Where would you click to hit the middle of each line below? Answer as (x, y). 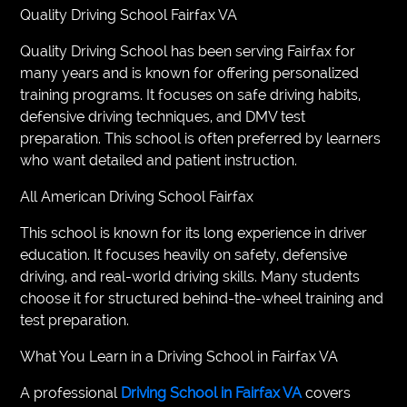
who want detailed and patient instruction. (159, 160)
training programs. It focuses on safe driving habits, (191, 94)
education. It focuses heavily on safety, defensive (184, 254)
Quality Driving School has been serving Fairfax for (188, 51)
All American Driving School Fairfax (137, 196)
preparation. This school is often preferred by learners (201, 138)
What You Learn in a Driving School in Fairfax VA (179, 356)
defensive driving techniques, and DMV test (163, 116)
